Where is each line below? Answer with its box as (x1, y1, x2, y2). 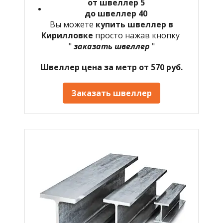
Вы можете (50, 18, 96, 30)
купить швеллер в (96, 18, 173, 30)
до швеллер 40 (85, 7, 147, 19)
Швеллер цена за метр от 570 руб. (40, 61, 183, 73)
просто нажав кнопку (95, 29, 182, 41)
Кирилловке (41, 29, 95, 41)
